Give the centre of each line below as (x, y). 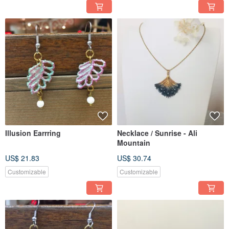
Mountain (134, 143)
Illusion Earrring (33, 133)
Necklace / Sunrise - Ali (157, 133)
